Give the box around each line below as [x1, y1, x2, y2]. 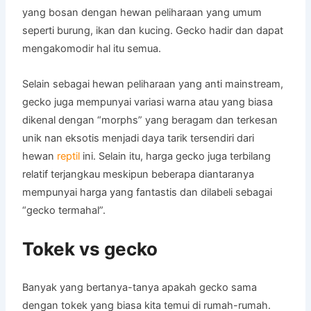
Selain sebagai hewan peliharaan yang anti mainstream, [22, 77, 284, 90]
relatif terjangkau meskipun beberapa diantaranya [22, 167, 255, 180]
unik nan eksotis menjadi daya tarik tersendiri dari [22, 131, 255, 144]
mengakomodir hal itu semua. [22, 42, 162, 55]
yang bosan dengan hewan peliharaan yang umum [22, 6, 262, 19]
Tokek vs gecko [22, 237, 158, 260]
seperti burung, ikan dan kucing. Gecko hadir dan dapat [22, 24, 284, 37]
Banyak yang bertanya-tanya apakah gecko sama [22, 280, 258, 294]
